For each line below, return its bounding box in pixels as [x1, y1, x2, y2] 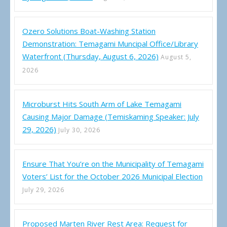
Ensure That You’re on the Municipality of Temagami [22, 159, 204, 169]
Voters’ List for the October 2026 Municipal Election [22, 171, 203, 182]
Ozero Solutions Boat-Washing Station [22, 26, 156, 36]
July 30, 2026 [58, 126, 100, 135]
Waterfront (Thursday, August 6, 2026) [22, 51, 159, 62]
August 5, [161, 53, 192, 62]
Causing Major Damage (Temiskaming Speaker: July [22, 111, 199, 122]
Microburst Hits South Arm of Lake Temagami [22, 99, 181, 109]
